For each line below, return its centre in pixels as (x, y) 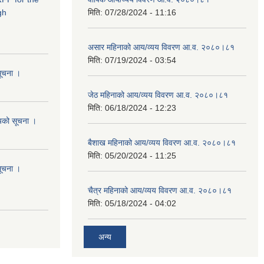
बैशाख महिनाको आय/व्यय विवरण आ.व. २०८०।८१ (162, 143)
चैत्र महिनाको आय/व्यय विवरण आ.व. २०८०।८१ (160, 190)
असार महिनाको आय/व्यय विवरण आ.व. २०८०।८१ (161, 47)
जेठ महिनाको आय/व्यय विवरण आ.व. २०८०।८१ (158, 95)
